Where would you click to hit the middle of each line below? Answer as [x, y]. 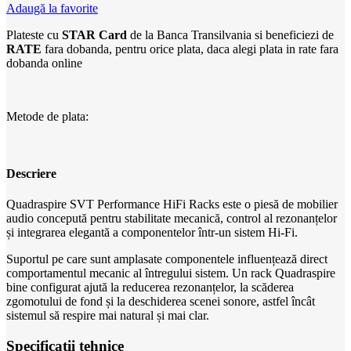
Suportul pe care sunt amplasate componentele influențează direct [167, 259]
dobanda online [44, 63]
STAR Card [94, 34]
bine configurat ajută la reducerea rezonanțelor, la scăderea [150, 288]
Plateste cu [34, 34]
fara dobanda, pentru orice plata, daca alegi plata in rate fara [190, 49]
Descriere [31, 174]
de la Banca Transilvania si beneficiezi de [230, 34]
